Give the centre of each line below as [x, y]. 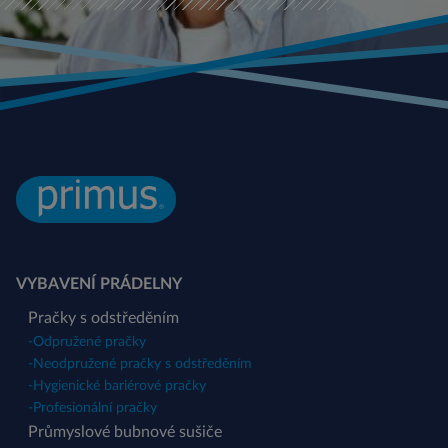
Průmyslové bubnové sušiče [125, 431]
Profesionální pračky [95, 407]
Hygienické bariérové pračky [119, 385]
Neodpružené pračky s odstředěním [142, 363]
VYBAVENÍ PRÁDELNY [99, 283]
